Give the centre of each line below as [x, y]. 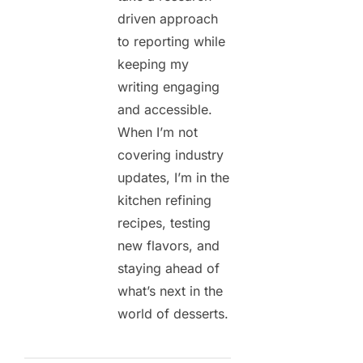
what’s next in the [170, 290]
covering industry [171, 154]
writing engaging [169, 86]
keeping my [153, 64]
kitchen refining [164, 200]
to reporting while [171, 41]
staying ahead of [169, 268]
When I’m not [158, 132]
